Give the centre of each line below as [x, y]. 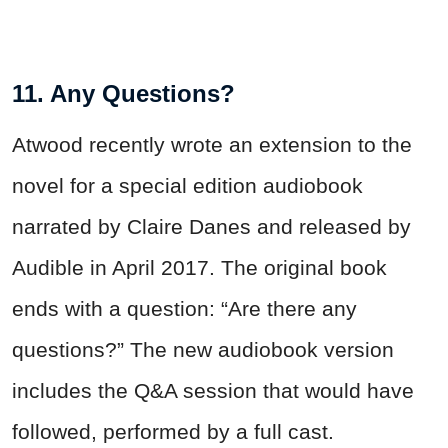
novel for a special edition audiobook [187, 185]
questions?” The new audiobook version [203, 349]
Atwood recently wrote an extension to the [212, 144]
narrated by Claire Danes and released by [211, 226]
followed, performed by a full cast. [173, 431]
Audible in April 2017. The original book [199, 267]
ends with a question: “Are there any [184, 308]
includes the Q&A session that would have [213, 390]
